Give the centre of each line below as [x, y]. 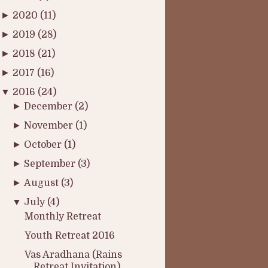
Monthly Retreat [63, 217]
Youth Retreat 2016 [69, 236]
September [51, 164]
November [50, 126]
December [50, 106]
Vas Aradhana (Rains [73, 255]
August [43, 183]
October [44, 145]
